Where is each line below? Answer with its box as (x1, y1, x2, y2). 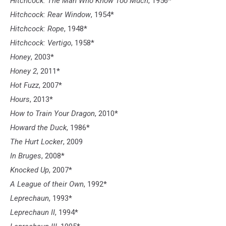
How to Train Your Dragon (10, 108, 95, 118)
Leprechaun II (10, 207, 55, 217)
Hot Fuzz (10, 80, 39, 90)
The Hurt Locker (10, 137, 63, 146)
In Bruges (10, 151, 41, 160)
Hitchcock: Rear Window (10, 10, 91, 19)
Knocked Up (10, 165, 49, 175)
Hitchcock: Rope (10, 24, 64, 33)
